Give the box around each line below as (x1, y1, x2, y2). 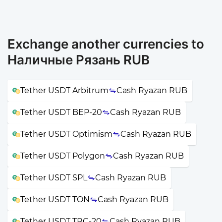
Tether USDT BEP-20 (20, 107, 102, 117)
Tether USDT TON (20, 194, 90, 204)
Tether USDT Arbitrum (20, 85, 109, 95)
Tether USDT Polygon (20, 151, 105, 161)
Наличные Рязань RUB (7, 52, 150, 67)
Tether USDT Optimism (20, 129, 112, 139)
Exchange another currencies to (7, 36, 204, 52)
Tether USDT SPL (20, 172, 87, 182)
